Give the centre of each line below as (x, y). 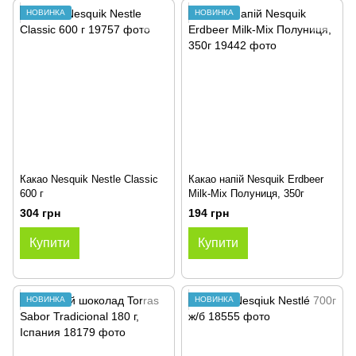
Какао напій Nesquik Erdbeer (256, 179)
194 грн (209, 213)
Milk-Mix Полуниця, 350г (246, 193)
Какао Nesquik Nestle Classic (89, 179)
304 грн (40, 213)
